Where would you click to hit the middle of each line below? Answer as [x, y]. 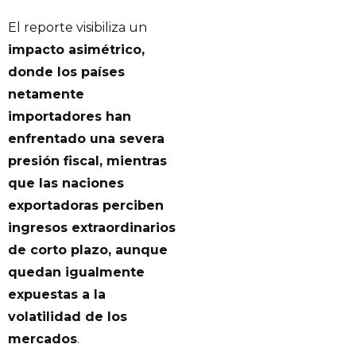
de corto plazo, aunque [88, 250]
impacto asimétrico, [76, 49]
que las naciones [66, 183]
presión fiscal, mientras [87, 161]
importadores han [70, 116]
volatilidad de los [68, 316]
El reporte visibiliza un [77, 27]
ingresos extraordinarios [92, 227]
